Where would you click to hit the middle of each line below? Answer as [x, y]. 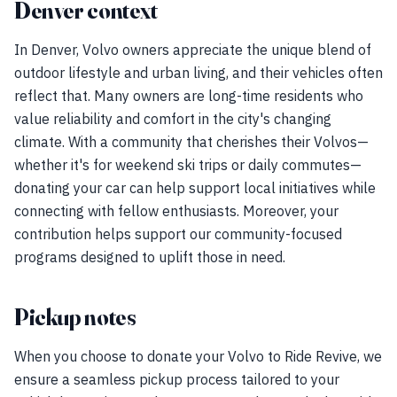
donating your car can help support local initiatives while [195, 188]
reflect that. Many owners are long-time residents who [189, 96]
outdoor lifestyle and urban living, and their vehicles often [198, 73]
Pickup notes [75, 317]
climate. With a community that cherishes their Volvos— [191, 142]
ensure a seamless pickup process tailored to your [177, 379]
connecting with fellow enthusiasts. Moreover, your [176, 211]
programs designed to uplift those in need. [150, 257]
